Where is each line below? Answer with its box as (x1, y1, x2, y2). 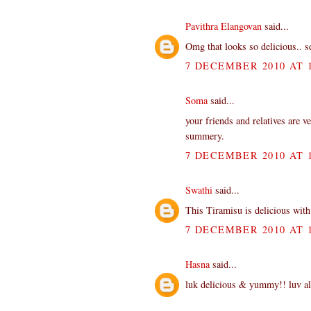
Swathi (185, 183, 212, 196)
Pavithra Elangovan (185, 19, 262, 33)
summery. (185, 129, 224, 143)
